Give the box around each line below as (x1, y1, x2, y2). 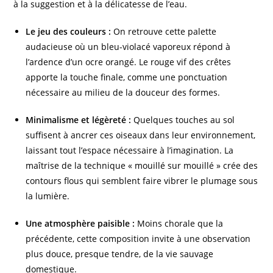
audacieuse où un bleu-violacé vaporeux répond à (26, 40, 231, 52)
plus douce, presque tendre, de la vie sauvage (26, 247, 214, 260)
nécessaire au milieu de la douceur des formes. (26, 86, 221, 98)
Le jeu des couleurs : (26, 25, 112, 37)
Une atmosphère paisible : (26, 217, 135, 229)
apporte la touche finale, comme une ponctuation (26, 71, 228, 83)
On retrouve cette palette (111, 25, 217, 37)
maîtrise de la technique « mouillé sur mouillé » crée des (26, 159, 258, 171)
